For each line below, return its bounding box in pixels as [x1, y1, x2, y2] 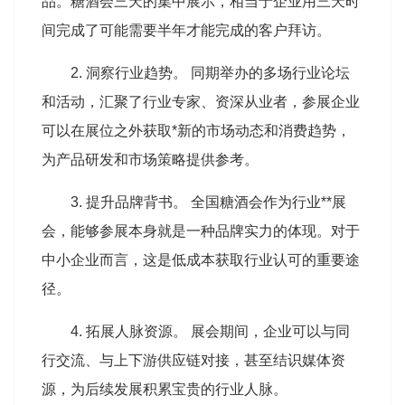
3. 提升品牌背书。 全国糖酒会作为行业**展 [71, 193, 346, 210]
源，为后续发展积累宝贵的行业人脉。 [42, 381, 287, 397]
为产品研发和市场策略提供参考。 [42, 151, 259, 167]
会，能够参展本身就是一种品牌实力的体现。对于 [42, 222, 360, 239]
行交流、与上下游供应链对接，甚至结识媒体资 [42, 352, 345, 368]
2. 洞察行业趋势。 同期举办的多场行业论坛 [71, 64, 350, 80]
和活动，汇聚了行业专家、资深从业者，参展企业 [42, 93, 360, 109]
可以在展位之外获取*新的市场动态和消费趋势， [42, 122, 351, 138]
